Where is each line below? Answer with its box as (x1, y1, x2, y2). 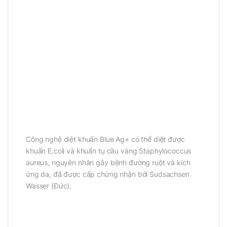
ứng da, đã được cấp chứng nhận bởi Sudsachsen (26, 170, 190, 179)
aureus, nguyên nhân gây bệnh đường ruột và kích (26, 158, 191, 167)
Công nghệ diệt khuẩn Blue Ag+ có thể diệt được (26, 135, 185, 144)
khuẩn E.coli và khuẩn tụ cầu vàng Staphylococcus (26, 146, 192, 156)
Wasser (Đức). (26, 181, 72, 191)
